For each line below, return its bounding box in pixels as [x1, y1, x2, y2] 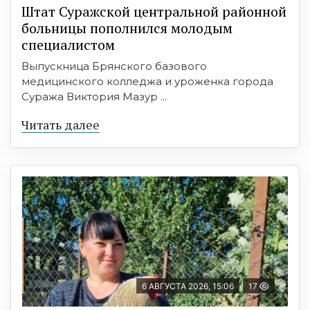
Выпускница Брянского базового [21, 59, 207, 73]
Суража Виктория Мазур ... [21, 89, 167, 103]
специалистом [21, 35, 115, 54]
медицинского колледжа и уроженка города [21, 74, 273, 88]
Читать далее [21, 116, 100, 133]
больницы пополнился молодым [21, 18, 232, 37]
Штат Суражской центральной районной [21, 1, 286, 21]
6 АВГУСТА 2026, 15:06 [142, 280, 234, 291]
